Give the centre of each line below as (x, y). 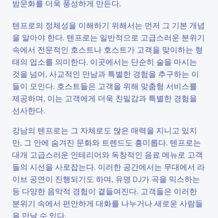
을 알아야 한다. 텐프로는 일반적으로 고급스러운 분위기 (109, 37)
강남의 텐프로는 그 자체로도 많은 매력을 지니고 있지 (105, 130)
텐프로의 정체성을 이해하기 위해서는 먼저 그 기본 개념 (109, 25)
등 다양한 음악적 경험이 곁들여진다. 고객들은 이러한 (105, 191)
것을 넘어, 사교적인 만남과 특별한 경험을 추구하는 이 (106, 74)
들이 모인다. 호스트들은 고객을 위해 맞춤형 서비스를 (105, 86)
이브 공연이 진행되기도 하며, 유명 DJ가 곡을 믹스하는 (106, 179)
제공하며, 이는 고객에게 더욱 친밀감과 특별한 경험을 (105, 98)
